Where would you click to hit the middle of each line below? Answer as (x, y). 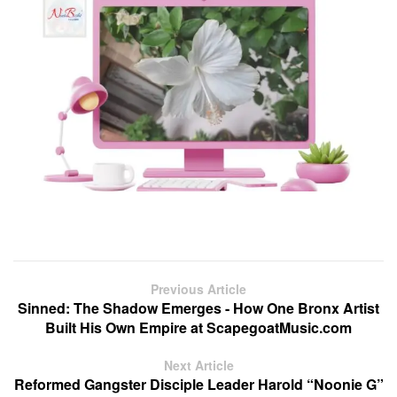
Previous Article (198, 289)
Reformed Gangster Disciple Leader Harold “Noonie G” (198, 385)
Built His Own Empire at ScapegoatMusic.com (198, 328)
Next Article (198, 366)
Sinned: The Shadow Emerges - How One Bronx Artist (198, 308)
